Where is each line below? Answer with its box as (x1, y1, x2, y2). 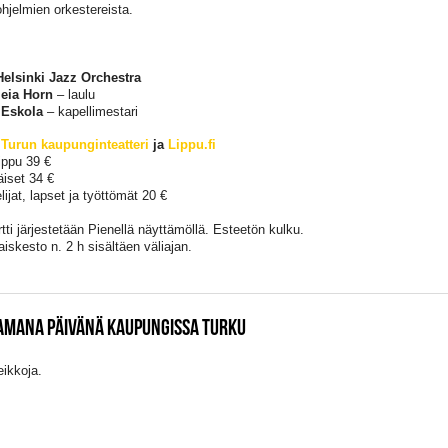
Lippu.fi (167, 137, 216, 153)
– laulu (52, 86, 95, 102)
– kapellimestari (42, 103, 138, 119)
